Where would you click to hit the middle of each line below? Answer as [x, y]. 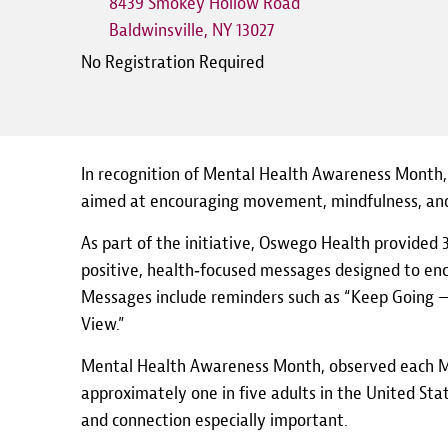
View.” [102, 324]
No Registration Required [172, 62]
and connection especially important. [214, 420]
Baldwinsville [156, 30]
